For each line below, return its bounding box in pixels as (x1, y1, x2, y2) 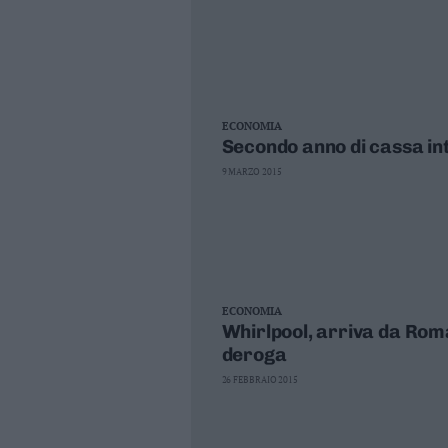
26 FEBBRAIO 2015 (221, 374, 299, 386)
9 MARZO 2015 (221, 166, 282, 178)
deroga (221, 343, 287, 366)
